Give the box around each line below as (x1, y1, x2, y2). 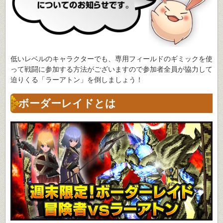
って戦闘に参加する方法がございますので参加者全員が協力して (10, 65, 213, 73)
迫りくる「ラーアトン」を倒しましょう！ (10, 75, 143, 84)
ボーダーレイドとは (18, 97, 116, 109)
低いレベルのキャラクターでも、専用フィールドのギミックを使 (10, 54, 213, 63)
